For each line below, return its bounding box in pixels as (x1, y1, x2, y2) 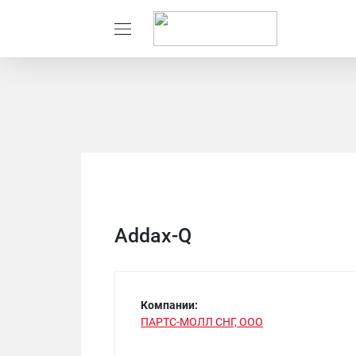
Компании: (141, 299, 199, 312)
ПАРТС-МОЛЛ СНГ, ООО (141, 315, 264, 329)
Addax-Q (114, 224, 192, 248)
